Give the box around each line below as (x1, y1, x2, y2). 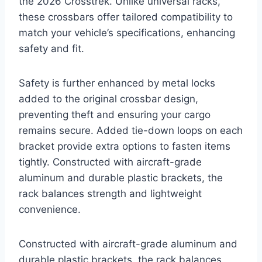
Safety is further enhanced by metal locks (19, 77, 215, 89)
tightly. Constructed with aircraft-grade (19, 156, 202, 168)
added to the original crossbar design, (19, 93, 198, 105)
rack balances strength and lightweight (19, 188, 202, 200)
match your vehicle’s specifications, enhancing (19, 27, 235, 39)
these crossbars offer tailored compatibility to (19, 11, 233, 23)
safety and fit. (19, 43, 84, 55)
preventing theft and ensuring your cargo (19, 109, 211, 121)
